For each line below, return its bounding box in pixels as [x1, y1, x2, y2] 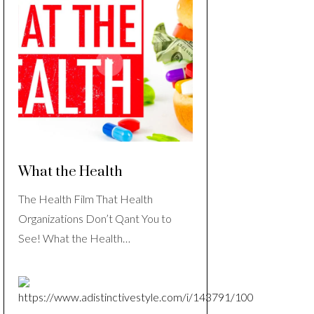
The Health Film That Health [18, 192, 153, 206]
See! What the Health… [18, 231, 130, 245]
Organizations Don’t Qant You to [18, 212, 172, 226]
